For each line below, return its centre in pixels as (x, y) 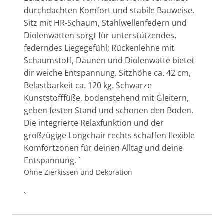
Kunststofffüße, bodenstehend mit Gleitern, (106, 98)
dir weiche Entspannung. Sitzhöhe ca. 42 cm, (107, 73)
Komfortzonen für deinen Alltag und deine (103, 148)
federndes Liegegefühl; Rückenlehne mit (99, 48)
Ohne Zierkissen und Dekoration (78, 172)
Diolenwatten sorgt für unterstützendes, (100, 36)
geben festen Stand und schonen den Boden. (109, 111)
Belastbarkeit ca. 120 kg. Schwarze (88, 86)
